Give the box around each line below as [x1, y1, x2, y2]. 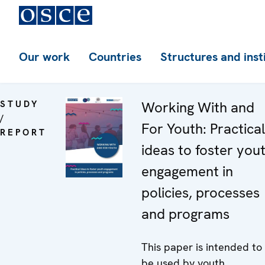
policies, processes [141, 183, 260, 202]
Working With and [141, 98, 254, 117]
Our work [19, 49, 70, 64]
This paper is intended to [141, 240, 262, 254]
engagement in [141, 162, 233, 180]
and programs [141, 205, 230, 223]
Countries [89, 49, 141, 64]
